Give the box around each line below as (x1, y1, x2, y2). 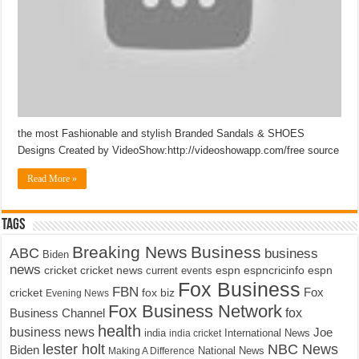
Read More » (27, 172, 78, 184)
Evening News (46, 287, 110, 299)
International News (224, 326, 311, 339)
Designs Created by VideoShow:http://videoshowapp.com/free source (18, 143, 340, 156)
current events (146, 264, 213, 276)
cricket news (80, 264, 143, 276)
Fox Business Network (108, 301, 283, 321)
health (98, 321, 142, 340)
